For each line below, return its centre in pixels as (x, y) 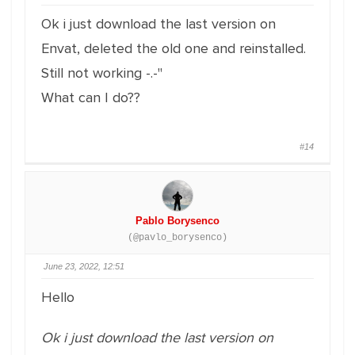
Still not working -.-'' (102, 73)
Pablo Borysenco (177, 221)
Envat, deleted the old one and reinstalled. (174, 48)
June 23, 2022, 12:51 (84, 266)
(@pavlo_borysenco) (177, 238)
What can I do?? (91, 97)
